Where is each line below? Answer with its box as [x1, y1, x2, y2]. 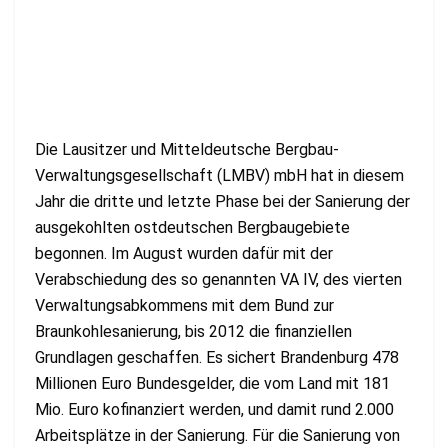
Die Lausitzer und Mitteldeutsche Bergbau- [35, 139, 339, 159]
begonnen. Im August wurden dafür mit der [35, 243, 333, 263]
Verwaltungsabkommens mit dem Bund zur [35, 295, 334, 315]
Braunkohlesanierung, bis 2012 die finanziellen [35, 321, 352, 341]
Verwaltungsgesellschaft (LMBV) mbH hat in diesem [35, 165, 404, 185]
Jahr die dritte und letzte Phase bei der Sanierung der [35, 191, 410, 211]
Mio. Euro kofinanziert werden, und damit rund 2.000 [35, 399, 394, 419]
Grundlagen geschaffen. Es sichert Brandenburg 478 [35, 347, 399, 367]
